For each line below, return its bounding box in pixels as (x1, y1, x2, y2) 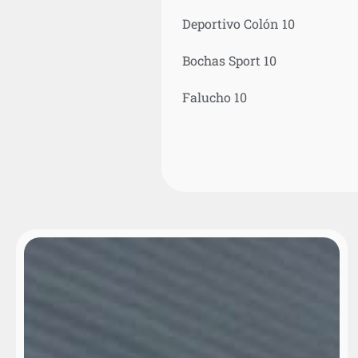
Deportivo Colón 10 (181, 14, 295, 32)
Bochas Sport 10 (181, 51, 276, 69)
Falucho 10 (181, 88, 247, 105)
